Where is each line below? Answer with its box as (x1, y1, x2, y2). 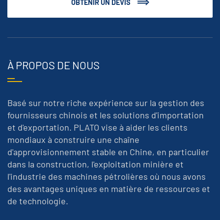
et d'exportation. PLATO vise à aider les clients (7, 121, 188, 133)
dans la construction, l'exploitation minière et (7, 158, 184, 169)
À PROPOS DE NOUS (7, 58, 100, 71)
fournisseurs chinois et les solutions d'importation (7, 109, 204, 120)
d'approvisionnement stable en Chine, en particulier (7, 146, 209, 157)
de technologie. (7, 195, 68, 206)
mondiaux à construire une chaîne (7, 134, 139, 145)
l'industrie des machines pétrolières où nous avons (7, 170, 206, 182)
